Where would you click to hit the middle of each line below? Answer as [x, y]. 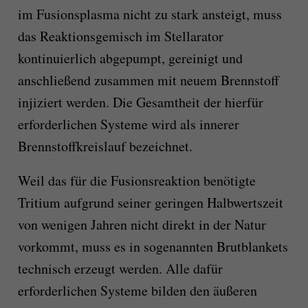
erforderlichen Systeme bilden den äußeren [137, 290]
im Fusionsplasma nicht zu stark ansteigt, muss [150, 14]
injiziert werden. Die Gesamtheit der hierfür [140, 102]
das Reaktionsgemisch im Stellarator [120, 36]
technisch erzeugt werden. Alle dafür [120, 268]
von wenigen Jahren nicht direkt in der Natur [142, 224]
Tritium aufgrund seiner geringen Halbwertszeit [150, 202]
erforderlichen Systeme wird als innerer [128, 124]
